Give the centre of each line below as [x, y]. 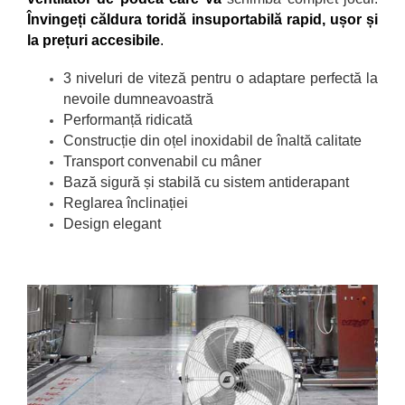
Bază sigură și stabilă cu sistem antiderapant [206, 182]
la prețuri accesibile [94, 40]
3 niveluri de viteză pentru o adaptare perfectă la [221, 78]
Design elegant [112, 223]
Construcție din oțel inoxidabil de [170, 140]
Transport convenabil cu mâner [162, 161]
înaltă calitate [319, 140]
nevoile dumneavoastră [138, 99]
